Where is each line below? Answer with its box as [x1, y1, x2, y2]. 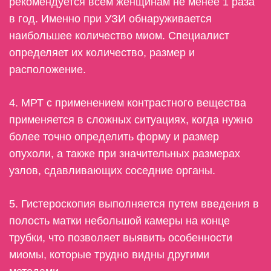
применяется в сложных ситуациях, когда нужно [9, 114, 253, 126]
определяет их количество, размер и [9, 47, 195, 59]
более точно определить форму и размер [9, 131, 219, 143]
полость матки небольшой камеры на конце [9, 215, 230, 227]
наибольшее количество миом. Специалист [9, 30, 229, 42]
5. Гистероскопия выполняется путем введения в [9, 198, 259, 211]
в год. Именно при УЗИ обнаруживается [9, 13, 212, 25]
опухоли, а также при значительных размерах [9, 148, 240, 160]
